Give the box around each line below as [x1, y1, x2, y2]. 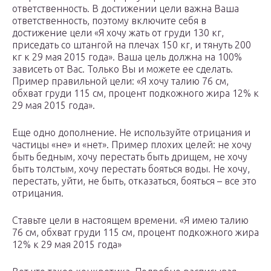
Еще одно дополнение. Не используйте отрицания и [12, 127, 250, 139]
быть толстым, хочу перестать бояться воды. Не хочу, [12, 163, 250, 175]
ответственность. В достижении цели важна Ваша [12, 3, 239, 15]
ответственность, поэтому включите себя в [12, 15, 206, 27]
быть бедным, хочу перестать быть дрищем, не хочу [12, 151, 247, 163]
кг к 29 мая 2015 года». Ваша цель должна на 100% [12, 51, 242, 63]
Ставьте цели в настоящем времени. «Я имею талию [12, 215, 249, 226]
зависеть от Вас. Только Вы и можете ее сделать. [12, 64, 233, 75]
